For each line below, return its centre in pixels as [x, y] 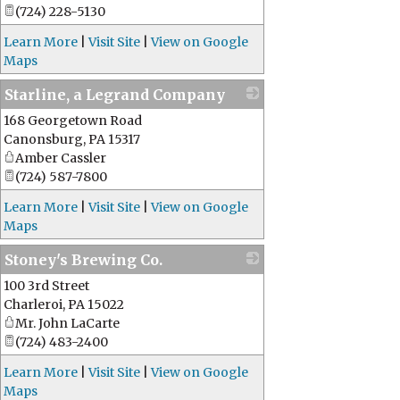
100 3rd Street [46, 286]
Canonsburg [43, 139]
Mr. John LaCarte [67, 323]
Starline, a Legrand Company [115, 95]
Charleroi [33, 304]
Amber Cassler [61, 158]
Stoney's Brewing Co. [83, 260]
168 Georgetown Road [73, 121]
